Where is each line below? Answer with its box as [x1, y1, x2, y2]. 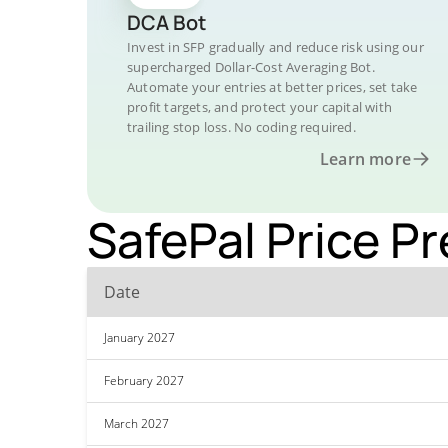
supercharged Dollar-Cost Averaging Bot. [127, 58, 375, 76]
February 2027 [104, 372, 184, 389]
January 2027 [104, 329, 175, 346]
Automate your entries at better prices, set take [127, 78, 418, 96]
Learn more [320, 148, 411, 170]
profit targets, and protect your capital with [127, 98, 392, 116]
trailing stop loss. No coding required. [127, 118, 356, 136]
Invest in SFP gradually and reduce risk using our [127, 38, 424, 56]
